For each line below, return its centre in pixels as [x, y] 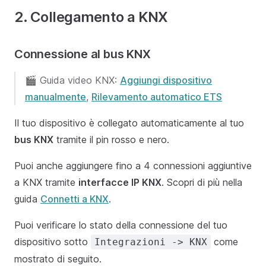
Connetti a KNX [75, 199]
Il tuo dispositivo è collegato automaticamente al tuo [129, 123]
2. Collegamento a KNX [91, 17]
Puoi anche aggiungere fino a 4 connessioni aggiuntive [133, 166]
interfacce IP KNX [120, 183]
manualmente [56, 97]
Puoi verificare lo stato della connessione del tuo [121, 225]
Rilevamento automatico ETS [157, 97]
